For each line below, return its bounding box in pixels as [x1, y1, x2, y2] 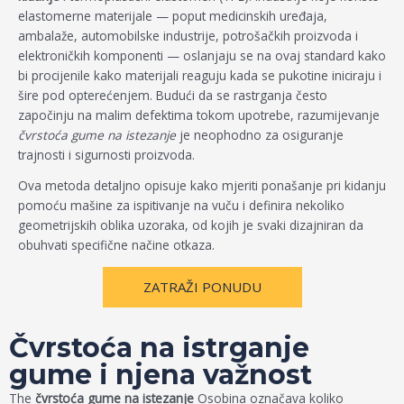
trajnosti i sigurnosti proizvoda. [18, 146, 195, 164]
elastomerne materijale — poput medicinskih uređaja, [18, 7, 327, 25]
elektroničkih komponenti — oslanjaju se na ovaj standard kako [18, 47, 386, 65]
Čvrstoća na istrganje [9, 330, 309, 364]
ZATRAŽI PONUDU [142, 277, 262, 296]
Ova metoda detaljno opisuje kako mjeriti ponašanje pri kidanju [18, 177, 386, 195]
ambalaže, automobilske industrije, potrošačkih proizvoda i [18, 27, 358, 45]
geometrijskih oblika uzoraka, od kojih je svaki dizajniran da [18, 216, 363, 234]
